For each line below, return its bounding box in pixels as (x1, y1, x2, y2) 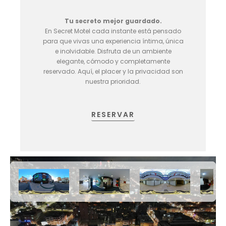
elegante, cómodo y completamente (56, 56, 170, 66)
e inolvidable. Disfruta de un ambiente (54, 46, 172, 55)
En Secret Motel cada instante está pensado (45, 26, 181, 35)
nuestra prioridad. (85, 77, 141, 86)
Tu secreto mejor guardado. (64, 16, 162, 25)
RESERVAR (91, 109, 135, 120)
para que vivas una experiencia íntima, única (42, 36, 184, 45)
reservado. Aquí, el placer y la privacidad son (43, 67, 183, 76)
